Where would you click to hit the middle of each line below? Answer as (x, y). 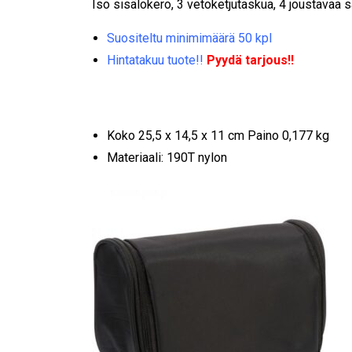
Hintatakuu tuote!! (157, 60)
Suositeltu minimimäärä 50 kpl (190, 38)
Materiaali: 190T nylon (167, 158)
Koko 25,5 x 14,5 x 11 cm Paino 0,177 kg (218, 136)
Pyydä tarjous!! (251, 60)
